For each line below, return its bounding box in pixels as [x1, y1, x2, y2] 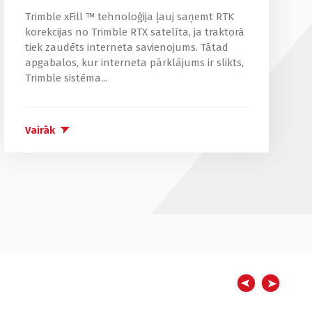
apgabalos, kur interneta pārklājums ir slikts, [24, 56, 244, 70]
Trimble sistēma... [24, 72, 107, 85]
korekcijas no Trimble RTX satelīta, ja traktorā [24, 26, 244, 39]
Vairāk [24, 124, 55, 137]
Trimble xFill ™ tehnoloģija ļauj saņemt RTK [24, 10, 234, 24]
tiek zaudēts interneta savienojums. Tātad [24, 41, 228, 54]
